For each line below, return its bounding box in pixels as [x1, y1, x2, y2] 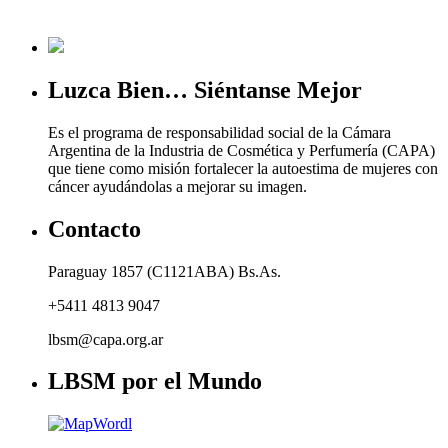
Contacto [48, 215, 141, 242]
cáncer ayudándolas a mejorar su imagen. [48, 177, 307, 195]
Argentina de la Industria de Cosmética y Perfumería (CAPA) [48, 141, 435, 159]
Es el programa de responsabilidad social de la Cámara [48, 123, 391, 141]
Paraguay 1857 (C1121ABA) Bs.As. [48, 262, 281, 280]
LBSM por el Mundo [48, 368, 262, 395]
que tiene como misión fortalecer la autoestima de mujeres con [48, 159, 438, 177]
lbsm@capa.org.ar [48, 330, 163, 348]
